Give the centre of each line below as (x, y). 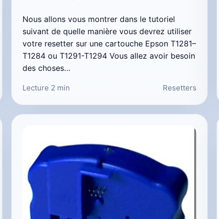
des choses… (47, 68)
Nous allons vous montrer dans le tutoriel (99, 19)
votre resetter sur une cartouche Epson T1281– (109, 43)
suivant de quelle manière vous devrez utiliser (107, 31)
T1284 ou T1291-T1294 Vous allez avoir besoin (109, 55)
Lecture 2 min (46, 88)
